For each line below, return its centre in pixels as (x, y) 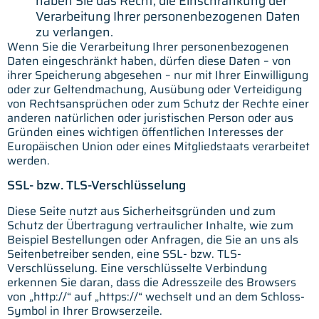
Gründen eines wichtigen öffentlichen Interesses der (145, 132)
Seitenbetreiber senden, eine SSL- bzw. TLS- (124, 254)
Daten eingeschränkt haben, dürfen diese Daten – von (149, 61)
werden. (28, 160)
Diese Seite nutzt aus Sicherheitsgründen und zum (141, 211)
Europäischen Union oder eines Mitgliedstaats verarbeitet (158, 146)
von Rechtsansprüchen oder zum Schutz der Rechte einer (158, 103)
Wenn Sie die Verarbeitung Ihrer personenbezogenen (148, 46)
